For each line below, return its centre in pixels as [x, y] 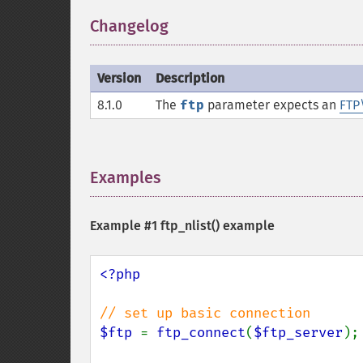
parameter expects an [272, 105]
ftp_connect [201, 333]
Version [119, 78]
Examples [126, 177]
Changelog [129, 26]
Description [190, 78]
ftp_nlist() [190, 226]
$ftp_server [298, 333]
